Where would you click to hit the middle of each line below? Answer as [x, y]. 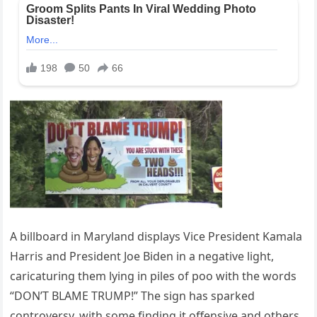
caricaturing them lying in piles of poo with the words [154, 276]
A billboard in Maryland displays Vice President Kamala [156, 237]
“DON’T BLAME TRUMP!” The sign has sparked [133, 296]
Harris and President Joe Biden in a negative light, [142, 257]
